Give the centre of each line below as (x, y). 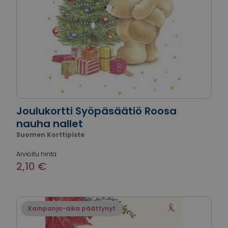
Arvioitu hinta (36, 154)
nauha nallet (50, 124)
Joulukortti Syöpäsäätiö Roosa (96, 111)
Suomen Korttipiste (50, 135)
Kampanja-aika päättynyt (72, 208)
